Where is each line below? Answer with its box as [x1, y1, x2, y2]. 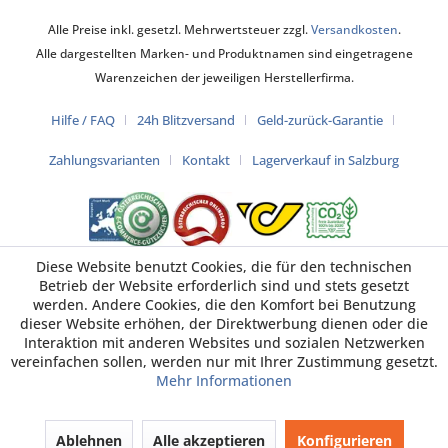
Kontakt [182, 150, 230, 169]
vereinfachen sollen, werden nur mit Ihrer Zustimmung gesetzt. [10, 352, 438, 371]
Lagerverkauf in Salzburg [252, 150, 399, 169]
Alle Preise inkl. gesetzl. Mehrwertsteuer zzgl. [47, 20, 311, 38]
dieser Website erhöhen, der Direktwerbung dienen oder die [20, 314, 428, 333]
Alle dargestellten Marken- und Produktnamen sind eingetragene [35, 44, 413, 62]
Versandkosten [310, 20, 398, 38]
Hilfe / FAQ [50, 110, 115, 129]
